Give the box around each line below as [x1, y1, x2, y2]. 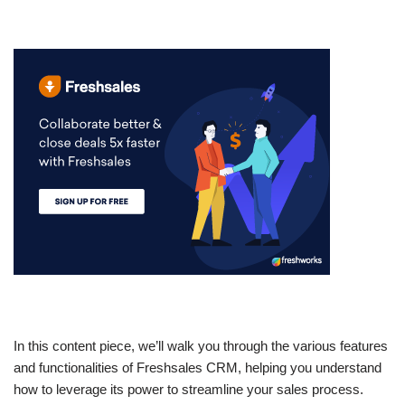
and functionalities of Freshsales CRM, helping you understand [14, 360, 381, 375]
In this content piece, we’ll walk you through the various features [14, 338, 388, 353]
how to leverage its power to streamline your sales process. [14, 381, 363, 397]
